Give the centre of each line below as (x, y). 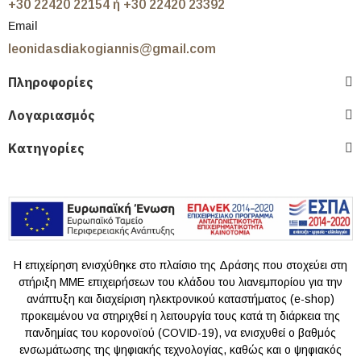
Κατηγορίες (46, 148)
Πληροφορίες (50, 82)
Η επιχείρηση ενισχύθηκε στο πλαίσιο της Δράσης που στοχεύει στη (180, 266)
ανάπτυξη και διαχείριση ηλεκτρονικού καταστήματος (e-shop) (180, 299)
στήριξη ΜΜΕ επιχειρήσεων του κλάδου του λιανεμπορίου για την (180, 282)
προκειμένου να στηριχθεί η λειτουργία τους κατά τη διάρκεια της (180, 316)
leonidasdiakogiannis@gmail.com (112, 48)
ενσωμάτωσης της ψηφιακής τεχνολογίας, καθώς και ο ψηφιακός (180, 350)
